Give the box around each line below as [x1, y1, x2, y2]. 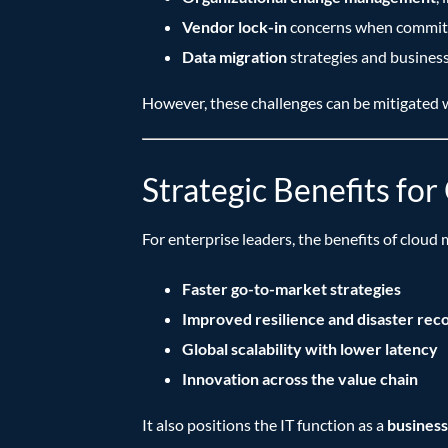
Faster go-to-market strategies [182, 279, 401, 299]
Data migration [182, 47, 287, 67]
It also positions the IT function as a [142, 415, 387, 435]
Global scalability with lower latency [182, 339, 438, 359]
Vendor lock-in [182, 17, 287, 37]
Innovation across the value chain [182, 369, 418, 389]
